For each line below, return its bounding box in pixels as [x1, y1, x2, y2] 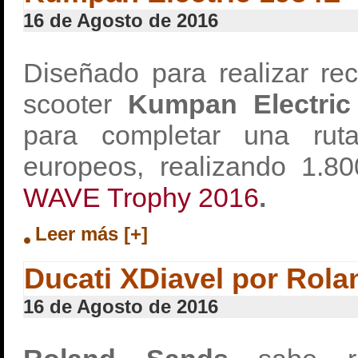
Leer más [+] [35, 223, 148, 245]
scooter [23, 89, 128, 119]
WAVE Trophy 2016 [23, 182, 259, 213]
